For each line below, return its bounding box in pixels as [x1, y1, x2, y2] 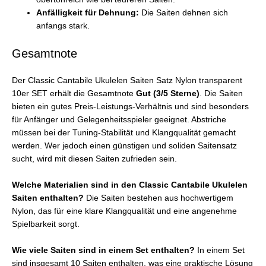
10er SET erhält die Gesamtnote [12, 88, 136, 98]
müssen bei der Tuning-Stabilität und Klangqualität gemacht [12, 128, 236, 137]
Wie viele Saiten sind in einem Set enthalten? [12, 245, 195, 255]
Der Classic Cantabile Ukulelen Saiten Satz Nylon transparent [12, 75, 242, 85]
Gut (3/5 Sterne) [136, 88, 199, 98]
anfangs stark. [36, 21, 90, 31]
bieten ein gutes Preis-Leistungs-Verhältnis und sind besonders [12, 102, 249, 111]
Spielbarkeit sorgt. [12, 219, 80, 229]
